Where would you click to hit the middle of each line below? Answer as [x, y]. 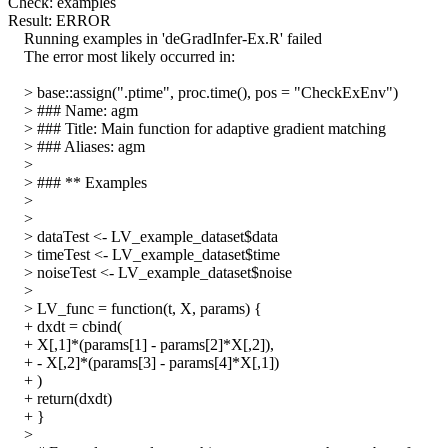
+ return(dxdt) [60, 399]
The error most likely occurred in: [121, 57]
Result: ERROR [59, 21]
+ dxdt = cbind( [65, 327]
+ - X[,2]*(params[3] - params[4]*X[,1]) [143, 363]
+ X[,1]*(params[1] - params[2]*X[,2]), [141, 345]
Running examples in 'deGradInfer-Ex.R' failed [165, 39]
